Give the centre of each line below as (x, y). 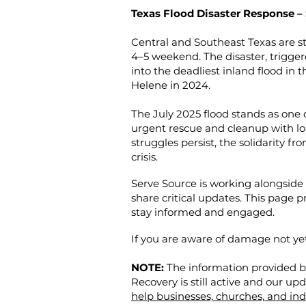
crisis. (144, 157)
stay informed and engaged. (203, 212)
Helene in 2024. (171, 85)
